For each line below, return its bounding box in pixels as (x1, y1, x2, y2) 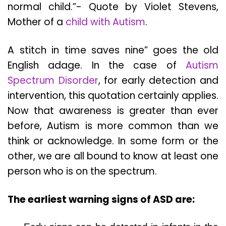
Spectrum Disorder (8, 74, 98, 88)
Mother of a (8, 15, 66, 29)
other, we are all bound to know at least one (8, 149, 218, 163)
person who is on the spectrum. (8, 164, 157, 179)
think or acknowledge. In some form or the (8, 134, 218, 148)
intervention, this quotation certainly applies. (8, 89, 218, 103)
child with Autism (66, 15, 145, 29)
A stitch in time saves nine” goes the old (8, 43, 218, 58)
